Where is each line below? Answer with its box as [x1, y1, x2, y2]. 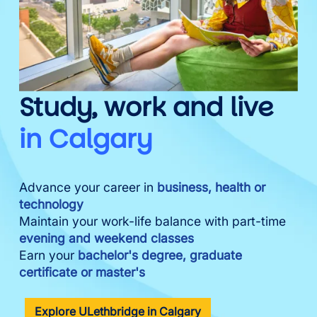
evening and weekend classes [19, 231, 194, 246]
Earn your [19, 248, 78, 263]
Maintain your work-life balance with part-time [19, 214, 286, 229]
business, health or [157, 180, 265, 195]
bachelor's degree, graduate [78, 248, 242, 263]
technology [19, 197, 83, 212]
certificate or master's [19, 265, 145, 279]
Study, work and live [19, 89, 273, 125]
